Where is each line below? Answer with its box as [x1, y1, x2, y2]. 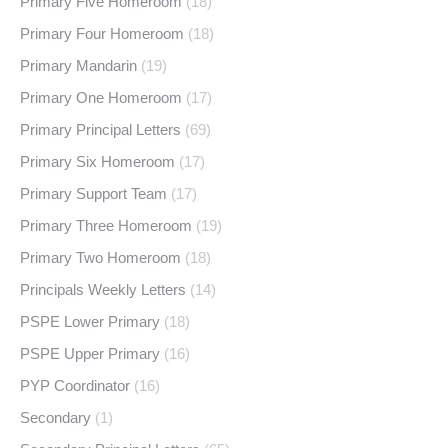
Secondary [20, 409, 91, 427]
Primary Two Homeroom [20, 249, 181, 267]
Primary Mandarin [20, 57, 137, 75]
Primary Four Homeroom [20, 25, 184, 43]
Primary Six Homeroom [20, 153, 175, 171]
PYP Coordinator [20, 377, 130, 395]
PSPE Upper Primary [20, 345, 160, 363]
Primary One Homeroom [20, 89, 182, 107]
